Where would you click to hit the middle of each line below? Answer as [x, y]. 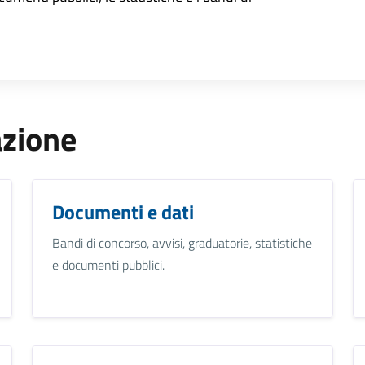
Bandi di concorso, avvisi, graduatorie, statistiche [182, 242]
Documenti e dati [123, 211]
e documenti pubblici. [108, 264]
